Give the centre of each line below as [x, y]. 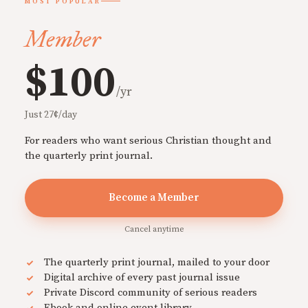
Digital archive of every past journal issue [142, 277]
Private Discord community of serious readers [151, 292]
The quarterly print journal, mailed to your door [157, 262]
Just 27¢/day [51, 114]
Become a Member [154, 197]
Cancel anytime [154, 229]
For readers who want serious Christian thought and [148, 140]
